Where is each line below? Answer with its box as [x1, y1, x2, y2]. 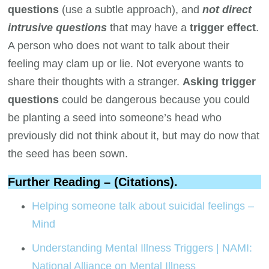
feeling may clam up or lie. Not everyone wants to [8, 57, 244, 70]
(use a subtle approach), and [62, 3, 203, 16]
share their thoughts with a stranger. [8, 75, 183, 88]
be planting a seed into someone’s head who [8, 111, 222, 124]
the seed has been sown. [8, 147, 128, 160]
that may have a [107, 21, 190, 34]
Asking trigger [183, 75, 256, 88]
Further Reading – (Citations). [8, 175, 178, 189]
